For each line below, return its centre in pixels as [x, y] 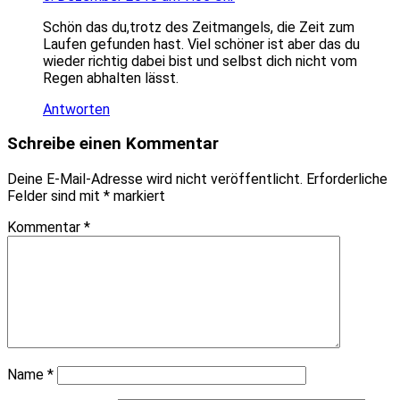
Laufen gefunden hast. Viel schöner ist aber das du [201, 44]
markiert [137, 196]
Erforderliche [347, 179]
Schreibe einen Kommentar [113, 144]
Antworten [76, 109]
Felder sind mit [55, 196]
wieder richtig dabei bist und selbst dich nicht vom [200, 61]
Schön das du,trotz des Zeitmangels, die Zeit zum [199, 27]
